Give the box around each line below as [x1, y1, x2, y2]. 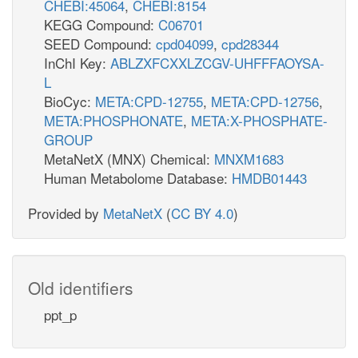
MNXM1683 [214, 148, 284, 169]
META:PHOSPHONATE [44, 109, 183, 130]
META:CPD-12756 [211, 90, 319, 111]
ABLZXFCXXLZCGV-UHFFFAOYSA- [110, 52, 324, 73]
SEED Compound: [44, 33, 156, 54]
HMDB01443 [232, 167, 307, 188]
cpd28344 [221, 33, 279, 54]
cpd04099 [156, 33, 213, 54]
